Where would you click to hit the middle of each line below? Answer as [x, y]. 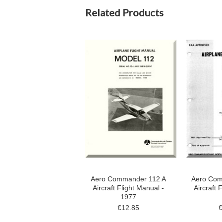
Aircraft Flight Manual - [128, 188]
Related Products [124, 12]
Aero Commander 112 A [128, 179]
